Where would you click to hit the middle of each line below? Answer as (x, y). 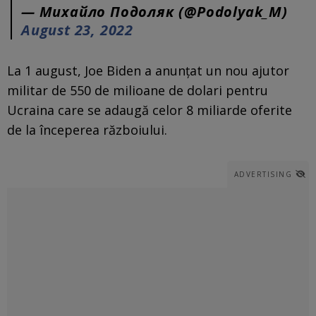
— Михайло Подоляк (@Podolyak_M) (154, 11)
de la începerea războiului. (89, 129)
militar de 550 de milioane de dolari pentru (138, 90)
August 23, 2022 (78, 30)
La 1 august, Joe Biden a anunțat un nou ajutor (148, 70)
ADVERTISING (263, 174)
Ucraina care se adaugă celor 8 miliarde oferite (150, 110)
